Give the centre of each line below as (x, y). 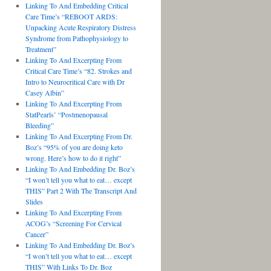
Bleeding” (39, 125)
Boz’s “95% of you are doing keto (74, 147)
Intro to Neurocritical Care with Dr (75, 82)
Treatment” (41, 49)
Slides (34, 201)
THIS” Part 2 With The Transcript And (81, 191)
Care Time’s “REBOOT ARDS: (71, 16)
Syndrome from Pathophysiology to (77, 38)
